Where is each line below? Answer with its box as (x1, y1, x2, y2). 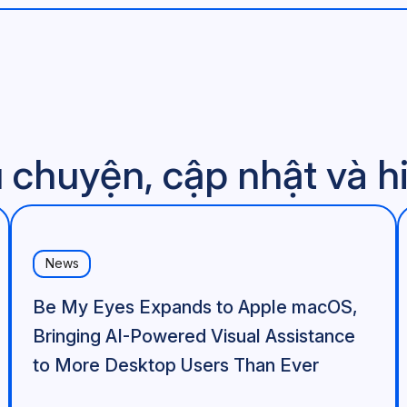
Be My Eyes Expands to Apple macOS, (33, 295, 359, 318)
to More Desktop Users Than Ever (33, 353, 320, 376)
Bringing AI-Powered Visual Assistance (33, 324, 356, 347)
